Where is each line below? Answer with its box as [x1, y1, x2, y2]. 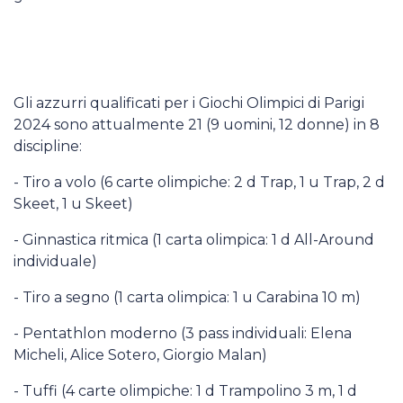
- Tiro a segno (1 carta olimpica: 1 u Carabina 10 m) [13, 289, 361, 306]
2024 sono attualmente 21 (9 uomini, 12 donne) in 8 [13, 116, 380, 133]
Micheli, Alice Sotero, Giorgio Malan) [13, 346, 267, 363]
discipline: [13, 138, 82, 155]
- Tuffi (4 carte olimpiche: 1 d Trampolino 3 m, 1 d [13, 382, 357, 399]
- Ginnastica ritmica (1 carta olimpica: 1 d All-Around [13, 231, 374, 248]
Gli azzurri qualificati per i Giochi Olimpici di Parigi [13, 94, 364, 112]
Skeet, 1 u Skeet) [13, 195, 133, 212]
